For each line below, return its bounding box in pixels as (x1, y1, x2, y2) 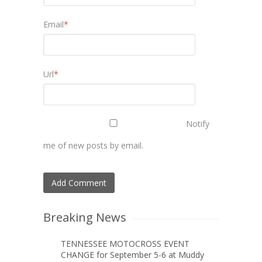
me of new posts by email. (43, 140, 143, 151)
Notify (186, 118, 209, 130)
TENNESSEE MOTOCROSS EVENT (61, 238, 189, 250)
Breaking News (43, 209, 126, 226)
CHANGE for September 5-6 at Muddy (61, 249, 204, 261)
